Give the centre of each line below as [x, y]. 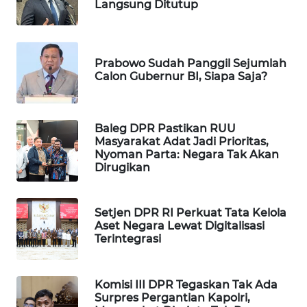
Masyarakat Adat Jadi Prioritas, [182, 141]
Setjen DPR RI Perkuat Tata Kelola [191, 213]
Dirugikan [122, 167]
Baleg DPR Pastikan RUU [165, 128]
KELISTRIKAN [55, 243]
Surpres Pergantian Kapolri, [172, 297]
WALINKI [46, 280]
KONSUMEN [52, 178]
